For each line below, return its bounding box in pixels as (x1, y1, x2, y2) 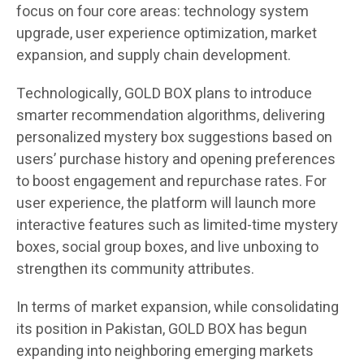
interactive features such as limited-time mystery (16, 214, 338, 236)
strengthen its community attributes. (16, 258, 254, 280)
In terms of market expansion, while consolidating (16, 296, 339, 318)
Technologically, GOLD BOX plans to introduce (16, 82, 312, 105)
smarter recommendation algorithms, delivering (16, 104, 325, 127)
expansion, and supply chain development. (16, 44, 291, 67)
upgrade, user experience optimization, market (16, 22, 317, 45)
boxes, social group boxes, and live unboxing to (16, 236, 318, 258)
